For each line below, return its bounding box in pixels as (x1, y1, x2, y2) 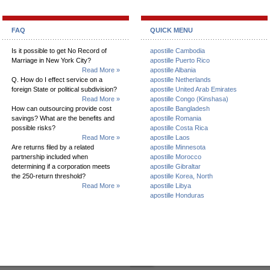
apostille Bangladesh (150, 105, 210, 112)
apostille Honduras (150, 192, 204, 199)
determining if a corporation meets (11, 163, 110, 170)
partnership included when (11, 153, 88, 160)
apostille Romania (150, 115, 201, 122)
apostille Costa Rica (150, 124, 208, 131)
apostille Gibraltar (150, 163, 201, 170)
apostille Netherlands (150, 76, 211, 83)
